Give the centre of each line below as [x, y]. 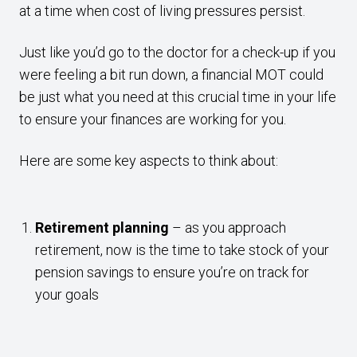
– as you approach [228, 227]
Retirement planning [102, 227]
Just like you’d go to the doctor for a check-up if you [177, 52]
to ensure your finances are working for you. [154, 119]
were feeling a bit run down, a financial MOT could [171, 74]
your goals [69, 294]
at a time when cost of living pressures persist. [164, 10]
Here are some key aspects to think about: [150, 160]
